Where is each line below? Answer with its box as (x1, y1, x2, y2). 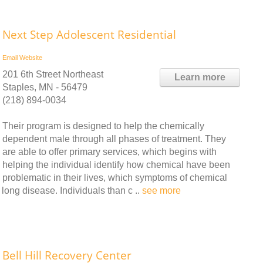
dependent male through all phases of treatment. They (2, 134, 226, 144)
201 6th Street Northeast (2, 69, 103, 79)
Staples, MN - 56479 (2, 82, 87, 92)
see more (142, 186, 181, 195)
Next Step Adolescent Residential (2, 27, 176, 42)
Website (19, 54, 42, 61)
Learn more (174, 72, 225, 82)
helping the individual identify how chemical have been (2, 160, 230, 170)
